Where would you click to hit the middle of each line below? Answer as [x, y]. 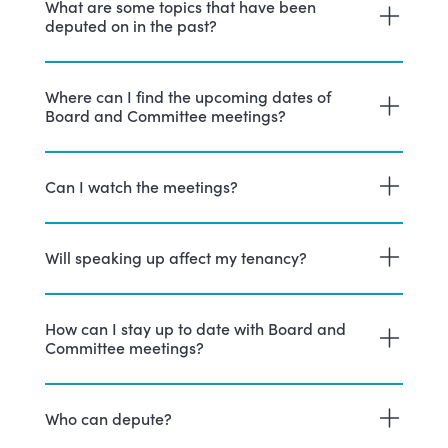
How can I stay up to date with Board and [195, 327]
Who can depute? [108, 417]
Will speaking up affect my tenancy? [175, 256]
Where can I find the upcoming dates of [187, 95]
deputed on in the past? [130, 24]
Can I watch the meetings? [141, 185]
